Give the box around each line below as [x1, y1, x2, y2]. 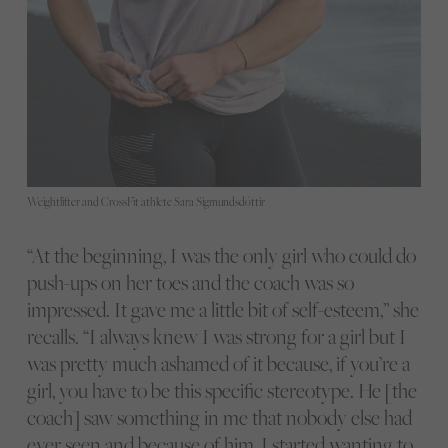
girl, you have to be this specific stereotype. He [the [26, 376, 417, 404]
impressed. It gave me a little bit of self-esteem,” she [26, 295, 419, 323]
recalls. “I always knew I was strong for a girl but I [26, 322, 406, 350]
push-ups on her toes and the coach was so [26, 268, 354, 296]
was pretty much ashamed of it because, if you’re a [26, 349, 410, 377]
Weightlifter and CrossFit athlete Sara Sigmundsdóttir [26, 194, 265, 209]
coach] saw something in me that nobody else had [26, 403, 412, 431]
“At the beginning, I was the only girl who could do [26, 241, 416, 269]
